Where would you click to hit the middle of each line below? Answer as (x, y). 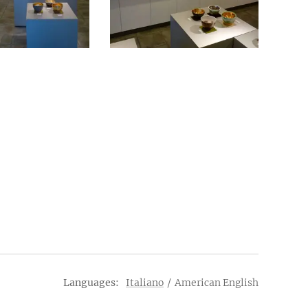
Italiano (145, 283)
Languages (89, 283)
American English (217, 283)
